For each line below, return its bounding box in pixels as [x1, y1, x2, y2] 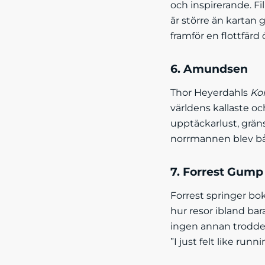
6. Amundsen [170, 62, 248, 76]
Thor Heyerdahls [170, 87, 250, 98]
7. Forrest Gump [170, 165, 263, 179]
